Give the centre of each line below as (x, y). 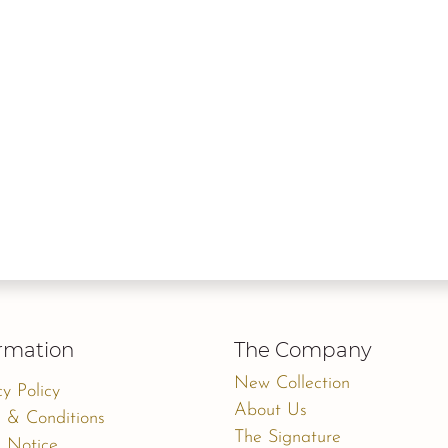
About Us (270, 411)
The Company (303, 350)
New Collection (292, 384)
